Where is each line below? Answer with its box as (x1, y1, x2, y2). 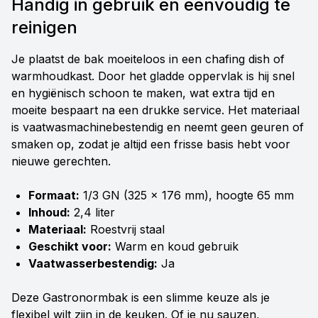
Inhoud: (28, 205, 70, 219)
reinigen (11, 17, 77, 38)
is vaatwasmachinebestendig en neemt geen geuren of (11, 120, 304, 134)
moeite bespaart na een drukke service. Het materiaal (11, 103, 300, 117)
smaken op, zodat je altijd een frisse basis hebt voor (11, 137, 290, 151)
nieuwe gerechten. (11, 154, 111, 168)
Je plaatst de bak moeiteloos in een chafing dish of (11, 52, 285, 66)
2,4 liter (70, 205, 115, 219)
